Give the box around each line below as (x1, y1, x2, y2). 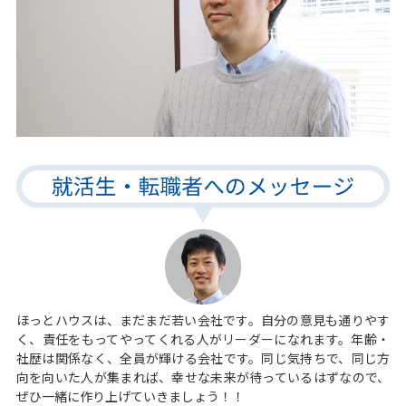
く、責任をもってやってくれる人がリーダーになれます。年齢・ (15, 330, 391, 349)
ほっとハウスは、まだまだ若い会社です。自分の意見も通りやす (15, 311, 391, 330)
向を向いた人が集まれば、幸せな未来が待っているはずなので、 (15, 368, 391, 387)
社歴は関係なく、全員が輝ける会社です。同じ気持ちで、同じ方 (15, 349, 391, 368)
